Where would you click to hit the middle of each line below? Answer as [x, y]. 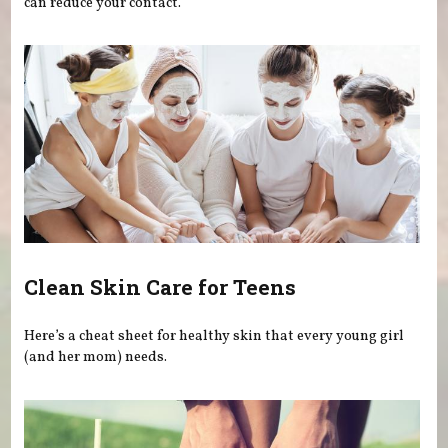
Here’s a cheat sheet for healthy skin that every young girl [214, 336]
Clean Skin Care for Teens [160, 286]
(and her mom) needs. [96, 357]
